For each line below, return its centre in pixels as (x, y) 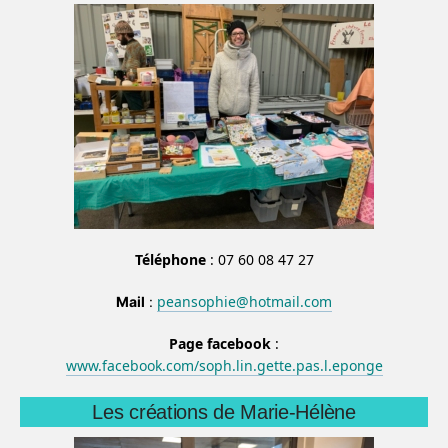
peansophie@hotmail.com (244, 301)
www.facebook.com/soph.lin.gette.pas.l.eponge (224, 365)
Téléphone (170, 259)
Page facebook (220, 343)
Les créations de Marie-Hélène (224, 411)
